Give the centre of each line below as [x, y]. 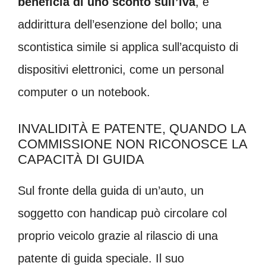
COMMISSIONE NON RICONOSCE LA [132, 144]
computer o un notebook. [84, 92]
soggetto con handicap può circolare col [122, 213]
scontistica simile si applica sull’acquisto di [128, 47]
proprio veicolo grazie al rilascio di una [118, 236]
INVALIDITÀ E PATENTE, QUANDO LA [132, 129]
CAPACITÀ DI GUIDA [81, 160]
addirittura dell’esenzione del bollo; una [120, 25]
